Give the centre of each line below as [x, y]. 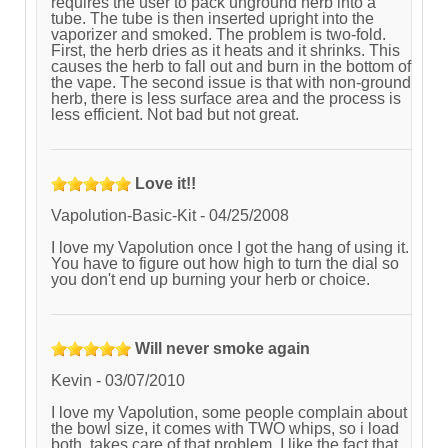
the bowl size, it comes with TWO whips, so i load [225, 429]
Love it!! [165, 183]
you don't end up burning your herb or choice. [210, 280]
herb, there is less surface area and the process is [226, 99]
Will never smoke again [222, 348]
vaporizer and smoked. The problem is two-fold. [218, 35]
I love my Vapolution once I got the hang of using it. [230, 248]
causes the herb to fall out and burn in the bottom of [231, 67]
